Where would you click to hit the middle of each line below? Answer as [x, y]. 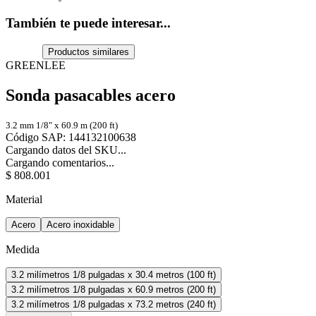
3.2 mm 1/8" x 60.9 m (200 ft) [62, 126]
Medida [23, 250]
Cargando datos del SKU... [66, 150]
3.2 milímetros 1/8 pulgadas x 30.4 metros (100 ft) [114, 275]
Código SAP [34, 138]
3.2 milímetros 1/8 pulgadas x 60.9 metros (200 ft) [114, 290]
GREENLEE [36, 65]
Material [24, 200]
